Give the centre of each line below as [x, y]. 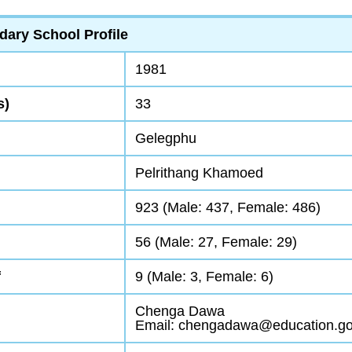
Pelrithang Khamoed [199, 172]
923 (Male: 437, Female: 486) [227, 207]
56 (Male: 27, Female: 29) [216, 242]
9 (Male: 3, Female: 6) [204, 276]
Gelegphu [165, 138]
